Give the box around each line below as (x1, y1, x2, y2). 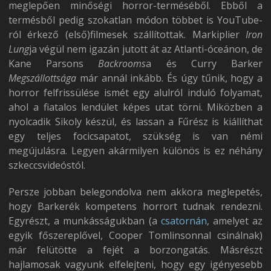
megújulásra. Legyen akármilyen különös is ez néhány (8, 143, 263, 157)
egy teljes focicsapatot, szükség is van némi (8, 129, 263, 143)
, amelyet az (206, 214, 263, 227)
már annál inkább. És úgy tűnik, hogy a (76, 71, 263, 85)
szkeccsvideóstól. (8, 158, 85, 172)
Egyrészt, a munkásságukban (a (8, 214, 161, 227)
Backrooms (83, 56, 146, 70)
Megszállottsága (8, 71, 76, 85)
